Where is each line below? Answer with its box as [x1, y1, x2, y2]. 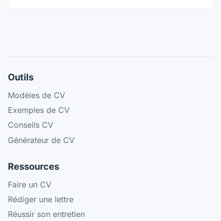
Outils [8, 71, 34, 82]
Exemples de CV [8, 105, 70, 115]
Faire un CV [8, 179, 51, 189]
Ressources [8, 160, 59, 172]
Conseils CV [8, 120, 53, 130]
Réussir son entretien [8, 209, 85, 219]
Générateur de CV [8, 135, 74, 145]
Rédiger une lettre [8, 194, 74, 204]
